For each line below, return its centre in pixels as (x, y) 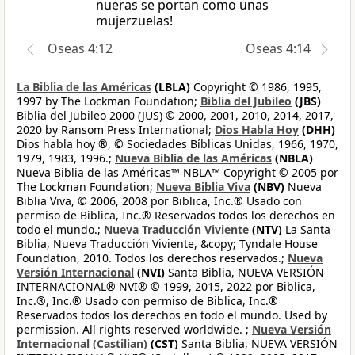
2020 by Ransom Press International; (116, 130)
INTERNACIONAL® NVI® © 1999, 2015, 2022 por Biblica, (166, 287)
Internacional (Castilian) (82, 344)
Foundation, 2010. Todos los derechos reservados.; (152, 258)
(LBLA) (171, 87)
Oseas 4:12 (80, 49)
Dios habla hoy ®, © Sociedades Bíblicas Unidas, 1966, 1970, (177, 144)
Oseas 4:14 (278, 49)
